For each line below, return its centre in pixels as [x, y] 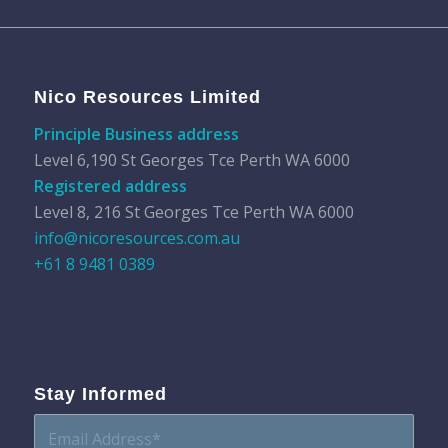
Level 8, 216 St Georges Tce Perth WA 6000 [193, 211]
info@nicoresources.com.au [136, 237]
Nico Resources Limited [147, 96]
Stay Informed [100, 394]
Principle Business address [136, 133]
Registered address [110, 185]
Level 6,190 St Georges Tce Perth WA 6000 [191, 159]
